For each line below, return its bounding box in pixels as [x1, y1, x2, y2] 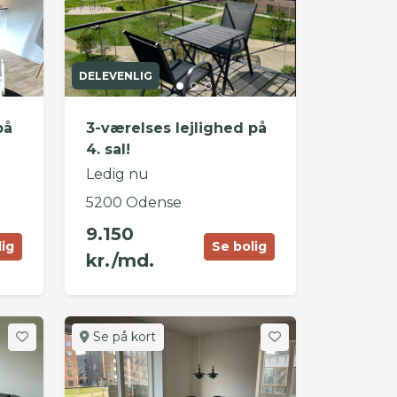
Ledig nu [85, 165, 149, 183]
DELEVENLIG [78, 68, 152, 82]
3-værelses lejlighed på [85, 119, 267, 136]
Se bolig [211, 238, 267, 255]
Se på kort [89, 328, 156, 345]
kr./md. [85, 249, 154, 271]
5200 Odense [85, 193, 182, 211]
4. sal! [85, 140, 130, 158]
